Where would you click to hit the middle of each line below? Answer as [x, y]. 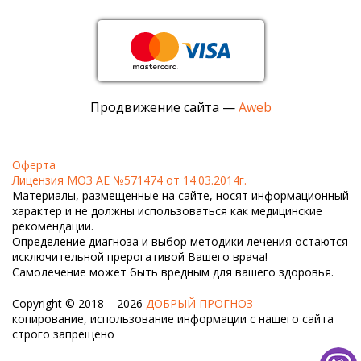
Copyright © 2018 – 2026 [79, 304]
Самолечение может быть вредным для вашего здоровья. [173, 272]
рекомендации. [53, 226]
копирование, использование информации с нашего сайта [173, 319]
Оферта [34, 165]
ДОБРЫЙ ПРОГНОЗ [199, 304]
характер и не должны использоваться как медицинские [167, 211]
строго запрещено [63, 334]
